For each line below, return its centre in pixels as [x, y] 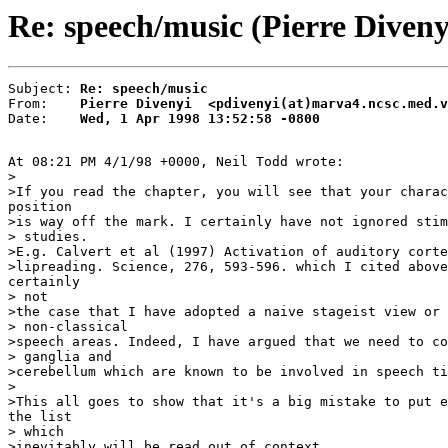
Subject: [44, 89]
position [40, 207]
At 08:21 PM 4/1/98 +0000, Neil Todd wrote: [176, 162]
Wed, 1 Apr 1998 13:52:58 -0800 [200, 119]
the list [40, 417]
